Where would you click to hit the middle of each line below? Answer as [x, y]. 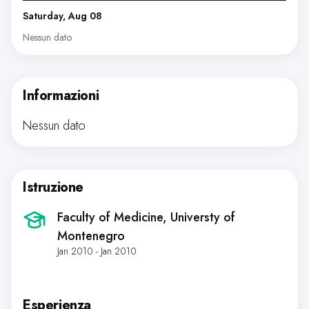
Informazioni [61, 96]
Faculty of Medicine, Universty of [146, 217]
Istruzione [53, 187]
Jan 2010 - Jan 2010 [97, 251]
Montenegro [91, 236]
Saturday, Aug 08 [62, 16]
